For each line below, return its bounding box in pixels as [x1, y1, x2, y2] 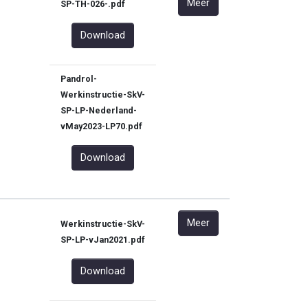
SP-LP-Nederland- [60, 105, 137, 115]
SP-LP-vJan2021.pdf [60, 234, 145, 245]
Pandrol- [60, 74, 97, 84]
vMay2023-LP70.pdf [60, 121, 142, 131]
